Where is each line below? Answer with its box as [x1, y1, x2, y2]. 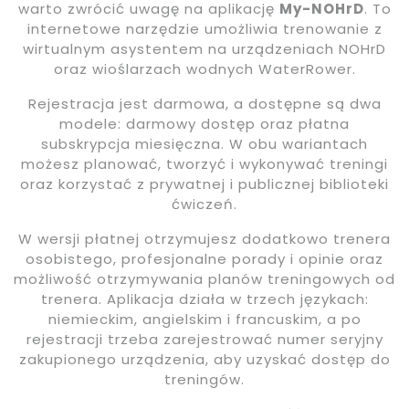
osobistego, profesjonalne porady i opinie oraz [26, 249, 383, 269]
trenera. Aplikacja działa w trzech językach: [40, 289, 369, 309]
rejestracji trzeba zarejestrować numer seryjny [26, 330, 383, 350]
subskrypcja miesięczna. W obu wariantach [41, 134, 368, 154]
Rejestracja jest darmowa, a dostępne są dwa [27, 94, 382, 114]
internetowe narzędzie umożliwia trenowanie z [26, 19, 383, 39]
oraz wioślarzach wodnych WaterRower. [53, 59, 356, 79]
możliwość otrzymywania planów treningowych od [14, 269, 395, 289]
